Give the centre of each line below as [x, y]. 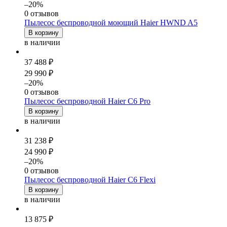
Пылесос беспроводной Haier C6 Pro [87, 101]
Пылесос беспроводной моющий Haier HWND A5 [111, 22]
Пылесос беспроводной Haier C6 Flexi [90, 179]
